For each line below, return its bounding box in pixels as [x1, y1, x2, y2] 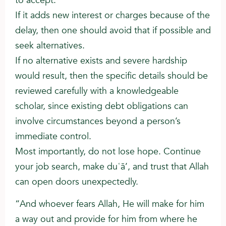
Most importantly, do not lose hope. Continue [15, 145, 201, 158]
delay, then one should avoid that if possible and [15, 24, 211, 37]
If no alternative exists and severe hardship [15, 54, 187, 68]
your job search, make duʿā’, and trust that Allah [15, 160, 209, 174]
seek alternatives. [15, 39, 85, 52]
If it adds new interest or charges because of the [15, 9, 210, 22]
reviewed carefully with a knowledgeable [15, 85, 179, 98]
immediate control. [15, 130, 91, 143]
